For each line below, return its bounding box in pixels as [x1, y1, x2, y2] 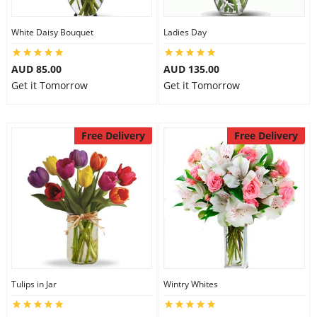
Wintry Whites [163, 278, 218, 290]
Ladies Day [163, 26, 207, 38]
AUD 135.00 [163, 62, 219, 76]
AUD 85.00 [11, 62, 62, 76]
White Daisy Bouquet [11, 26, 93, 38]
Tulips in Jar [11, 278, 57, 290]
